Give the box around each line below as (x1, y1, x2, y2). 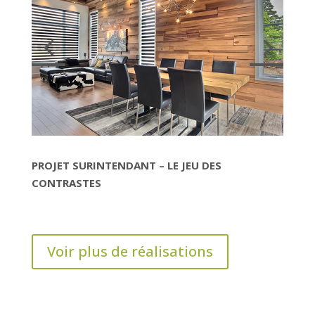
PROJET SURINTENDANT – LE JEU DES (31, 157, 221, 172)
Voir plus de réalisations (46, 241, 213, 261)
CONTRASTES (31, 175, 101, 190)
